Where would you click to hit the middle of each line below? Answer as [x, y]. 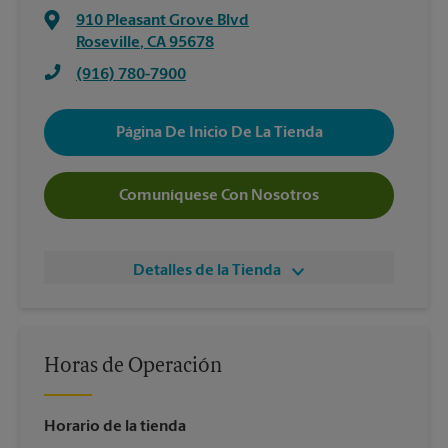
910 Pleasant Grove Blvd [162, 21]
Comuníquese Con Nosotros [219, 195]
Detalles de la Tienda [207, 271]
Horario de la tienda [115, 427]
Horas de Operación [133, 367]
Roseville [108, 43]
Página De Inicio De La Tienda [219, 132]
